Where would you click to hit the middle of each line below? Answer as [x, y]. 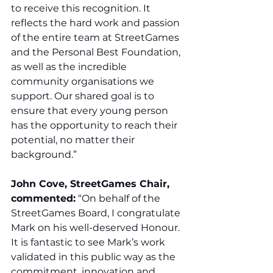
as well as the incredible [70, 67]
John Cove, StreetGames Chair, [92, 184]
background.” [44, 155]
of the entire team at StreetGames [96, 38]
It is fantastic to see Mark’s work [89, 243]
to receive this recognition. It [82, 9]
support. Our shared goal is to [84, 96]
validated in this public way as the [94, 257]
